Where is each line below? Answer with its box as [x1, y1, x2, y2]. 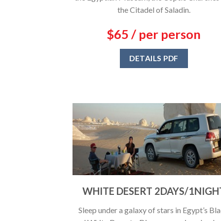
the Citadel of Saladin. [117, 5, 190, 15]
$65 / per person [107, 27, 201, 42]
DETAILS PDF [129, 54, 179, 63]
